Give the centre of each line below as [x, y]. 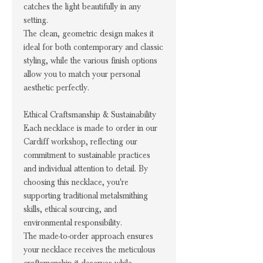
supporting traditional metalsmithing [86, 195]
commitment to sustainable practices [87, 155]
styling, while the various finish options [90, 60]
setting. [36, 20]
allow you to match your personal [82, 74]
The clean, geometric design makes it [89, 33]
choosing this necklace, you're [76, 182]
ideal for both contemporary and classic [93, 47]
